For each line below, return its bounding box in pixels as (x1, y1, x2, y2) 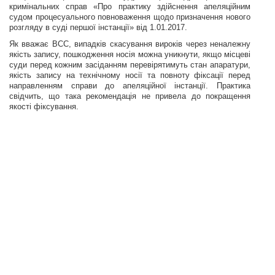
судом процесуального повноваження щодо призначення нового (9, 12, 250, 21)
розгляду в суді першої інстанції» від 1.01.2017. (9, 23, 187, 32)
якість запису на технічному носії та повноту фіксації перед (9, 71, 250, 80)
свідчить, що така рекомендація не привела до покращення (9, 91, 250, 101)
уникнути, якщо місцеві (164, 50, 251, 59)
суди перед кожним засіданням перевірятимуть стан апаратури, (9, 60, 250, 69)
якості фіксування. (9, 102, 79, 111)
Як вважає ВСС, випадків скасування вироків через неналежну (9, 39, 250, 48)
